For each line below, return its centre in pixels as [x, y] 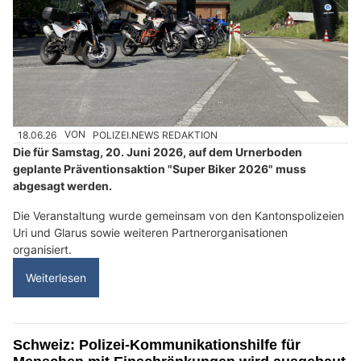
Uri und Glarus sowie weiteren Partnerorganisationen [150, 232]
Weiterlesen [56, 277]
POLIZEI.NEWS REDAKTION [156, 135]
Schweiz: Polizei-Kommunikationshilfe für [157, 344]
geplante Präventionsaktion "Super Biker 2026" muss [160, 168]
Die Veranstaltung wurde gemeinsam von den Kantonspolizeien [178, 215]
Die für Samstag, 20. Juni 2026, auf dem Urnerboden [158, 151]
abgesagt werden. [62, 185]
